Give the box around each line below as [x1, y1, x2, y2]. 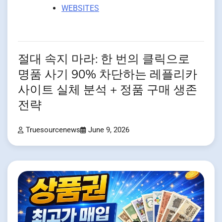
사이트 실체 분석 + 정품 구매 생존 [18, 81, 197, 98]
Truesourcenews [26, 125, 80, 134]
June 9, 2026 [88, 125, 129, 134]
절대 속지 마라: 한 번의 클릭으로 [18, 51, 190, 67]
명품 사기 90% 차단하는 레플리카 [18, 66, 197, 83]
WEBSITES [61, 3, 99, 13]
